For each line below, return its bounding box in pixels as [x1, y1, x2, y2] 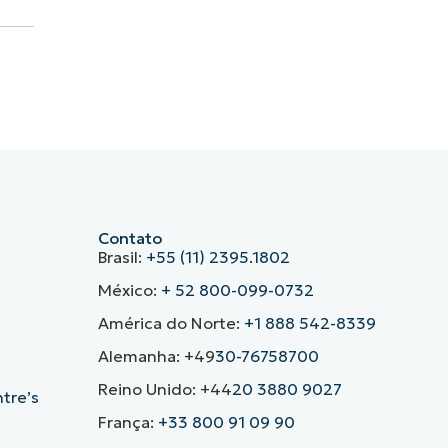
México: [97, 280, 161, 301]
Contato [97, 228, 162, 249]
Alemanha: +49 [97, 346, 215, 367]
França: [97, 412, 158, 433]
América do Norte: [97, 313, 244, 334]
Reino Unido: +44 [97, 379, 232, 400]
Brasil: [97, 247, 146, 268]
